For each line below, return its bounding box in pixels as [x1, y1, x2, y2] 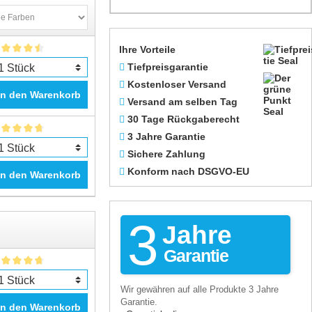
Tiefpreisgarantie [127, 61, 208, 72]
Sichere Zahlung [127, 148, 205, 159]
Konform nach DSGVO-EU [127, 166, 249, 177]
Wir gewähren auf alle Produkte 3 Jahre [120, 284, 279, 295]
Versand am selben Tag [127, 96, 237, 107]
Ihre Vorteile [119, 44, 175, 55]
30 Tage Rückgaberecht [127, 114, 240, 125]
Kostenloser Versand [127, 79, 226, 90]
